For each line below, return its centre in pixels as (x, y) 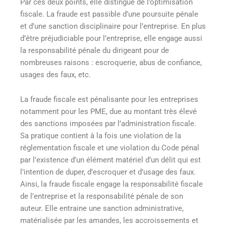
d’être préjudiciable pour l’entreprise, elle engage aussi (111, 38)
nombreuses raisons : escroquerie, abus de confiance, (111, 62)
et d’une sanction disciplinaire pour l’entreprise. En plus (113, 26)
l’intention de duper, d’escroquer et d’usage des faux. (108, 172)
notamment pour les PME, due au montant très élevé (108, 112)
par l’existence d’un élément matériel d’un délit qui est (110, 160)
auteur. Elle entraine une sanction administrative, (102, 209)
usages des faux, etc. (55, 74)
